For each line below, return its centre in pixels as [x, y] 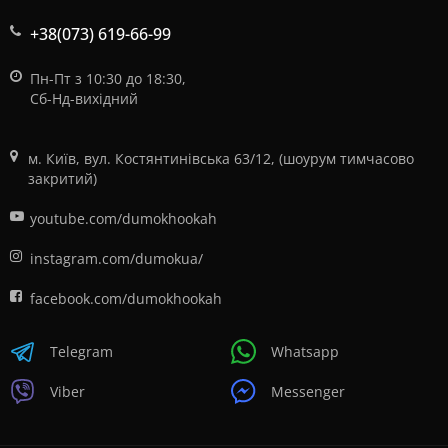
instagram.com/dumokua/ [116, 258]
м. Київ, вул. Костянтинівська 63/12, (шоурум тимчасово [220, 158]
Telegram [81, 351]
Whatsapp [305, 351]
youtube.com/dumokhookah [123, 218]
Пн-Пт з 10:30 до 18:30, [108, 78]
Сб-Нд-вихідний [84, 98]
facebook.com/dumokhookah [126, 298]
